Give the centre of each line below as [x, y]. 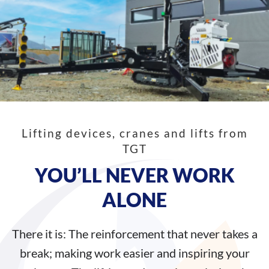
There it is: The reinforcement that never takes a [134, 233]
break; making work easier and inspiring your [134, 252]
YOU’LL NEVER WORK [134, 175]
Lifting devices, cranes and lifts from [134, 133]
